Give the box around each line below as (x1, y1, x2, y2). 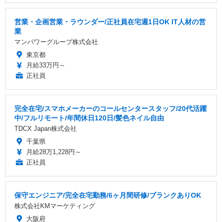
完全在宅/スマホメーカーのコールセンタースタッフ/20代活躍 (14, 104, 207, 112)
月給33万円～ (26, 61, 65, 69)
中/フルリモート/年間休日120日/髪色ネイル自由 (14, 113, 164, 122)
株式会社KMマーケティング (14, 202, 95, 210)
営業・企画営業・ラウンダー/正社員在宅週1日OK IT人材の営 (14, 17, 206, 26)
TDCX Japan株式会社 (14, 124, 77, 132)
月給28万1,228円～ (26, 148, 81, 156)
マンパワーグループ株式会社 (14, 38, 98, 46)
